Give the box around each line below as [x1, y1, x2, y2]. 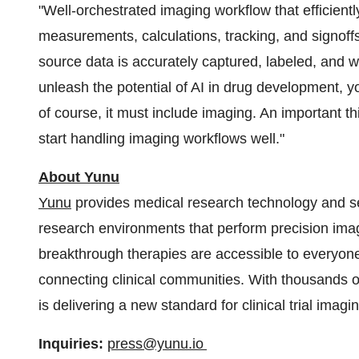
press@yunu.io [107, 336, 207, 353]
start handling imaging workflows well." [38, 131, 284, 147]
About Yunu [38, 169, 119, 186]
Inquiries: [38, 336, 103, 353]
